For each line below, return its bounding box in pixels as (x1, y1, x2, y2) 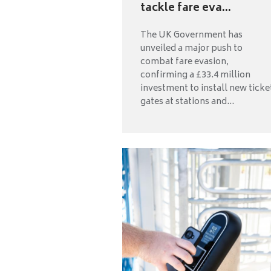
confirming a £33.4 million (140, 67, 250, 83)
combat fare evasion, (140, 54, 229, 70)
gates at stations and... (140, 94, 234, 109)
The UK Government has (140, 27, 243, 43)
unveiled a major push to (140, 41, 243, 56)
